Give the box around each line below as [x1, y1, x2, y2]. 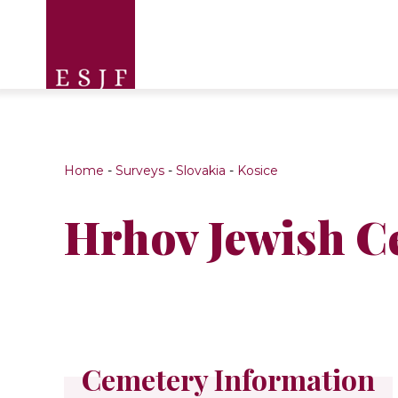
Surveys [115, 163, 164, 179]
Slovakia [176, 163, 226, 179]
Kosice [237, 163, 278, 179]
